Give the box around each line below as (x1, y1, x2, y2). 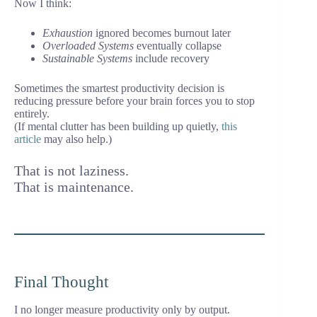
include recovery (132, 52, 209, 65)
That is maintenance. (14, 179, 134, 195)
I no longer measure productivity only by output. (14, 304, 230, 316)
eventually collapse (134, 40, 221, 52)
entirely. (14, 108, 50, 120)
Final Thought (14, 273, 108, 292)
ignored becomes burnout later (96, 27, 231, 40)
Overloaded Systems (42, 40, 134, 52)
